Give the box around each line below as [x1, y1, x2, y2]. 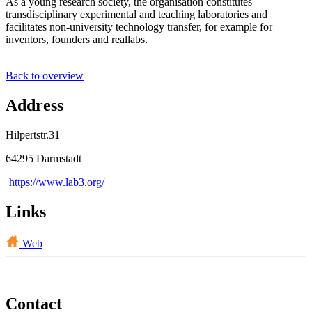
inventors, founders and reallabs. [6, 33, 148, 45]
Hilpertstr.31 [6, 128, 60, 141]
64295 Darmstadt [6, 152, 81, 164]
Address [6, 95, 63, 114]
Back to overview [6, 69, 84, 81]
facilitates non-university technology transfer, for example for [6, 20, 272, 33]
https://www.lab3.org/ [9, 175, 104, 188]
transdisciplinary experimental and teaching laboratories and [6, 8, 267, 20]
